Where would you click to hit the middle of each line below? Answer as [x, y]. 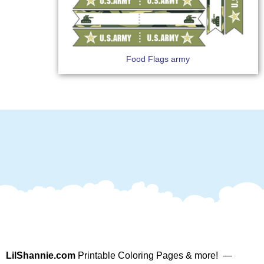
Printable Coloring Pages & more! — [156, 255]
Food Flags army [158, 59]
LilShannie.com [41, 255]
